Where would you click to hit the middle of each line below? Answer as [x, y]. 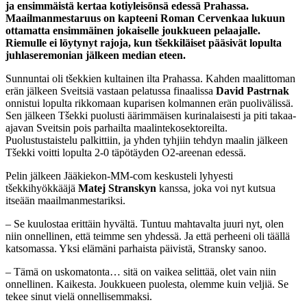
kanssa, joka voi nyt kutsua [216, 188]
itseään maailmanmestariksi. [65, 201]
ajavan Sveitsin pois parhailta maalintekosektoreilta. [116, 128]
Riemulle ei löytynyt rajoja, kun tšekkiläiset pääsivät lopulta [144, 43]
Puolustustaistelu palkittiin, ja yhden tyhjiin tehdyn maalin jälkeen [147, 140]
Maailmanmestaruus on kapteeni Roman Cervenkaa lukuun [145, 19]
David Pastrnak [253, 91]
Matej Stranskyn [117, 188]
